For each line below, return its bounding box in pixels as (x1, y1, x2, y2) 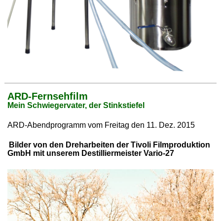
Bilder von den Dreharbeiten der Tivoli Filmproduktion (9, 141, 211, 149)
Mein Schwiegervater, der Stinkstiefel (7, 101, 145, 110)
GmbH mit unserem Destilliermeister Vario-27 (7, 149, 175, 158)
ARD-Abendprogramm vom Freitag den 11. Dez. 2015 (7, 121, 195, 130)
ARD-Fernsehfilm (7, 90, 88, 102)
